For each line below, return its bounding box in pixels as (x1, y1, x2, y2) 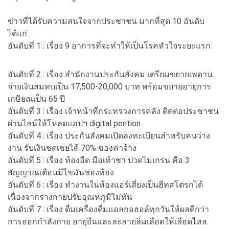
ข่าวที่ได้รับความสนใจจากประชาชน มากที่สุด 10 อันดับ (8, 16, 204, 26)
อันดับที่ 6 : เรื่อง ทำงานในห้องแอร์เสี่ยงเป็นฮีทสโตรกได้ (8, 179, 203, 190)
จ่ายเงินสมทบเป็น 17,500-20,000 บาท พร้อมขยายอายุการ (8, 81, 211, 91)
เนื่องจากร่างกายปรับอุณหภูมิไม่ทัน (8, 192, 132, 202)
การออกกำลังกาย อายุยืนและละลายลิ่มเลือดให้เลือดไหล (8, 216, 207, 226)
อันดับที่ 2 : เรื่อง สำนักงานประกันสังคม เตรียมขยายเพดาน (8, 69, 213, 79)
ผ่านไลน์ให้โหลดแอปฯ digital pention (8, 118, 141, 128)
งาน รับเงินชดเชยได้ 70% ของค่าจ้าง (8, 143, 136, 153)
